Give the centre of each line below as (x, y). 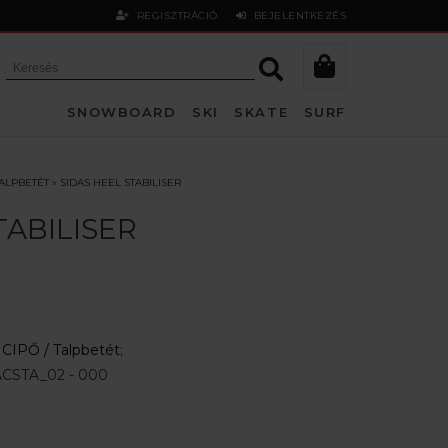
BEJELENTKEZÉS (296, 15)
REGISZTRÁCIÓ (175, 15)
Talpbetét (86, 350)
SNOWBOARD (121, 112)
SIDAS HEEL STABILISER (120, 182)
